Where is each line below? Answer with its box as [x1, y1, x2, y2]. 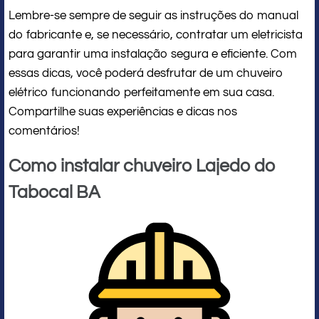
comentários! [9, 124, 80, 137]
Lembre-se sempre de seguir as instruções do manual [9, 9, 298, 22]
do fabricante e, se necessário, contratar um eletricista [9, 28, 303, 41]
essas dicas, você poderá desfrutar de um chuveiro [9, 66, 283, 80]
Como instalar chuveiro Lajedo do [9, 156, 276, 175]
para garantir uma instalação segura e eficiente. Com [9, 47, 297, 61]
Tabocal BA [9, 182, 100, 202]
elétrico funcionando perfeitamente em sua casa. [9, 85, 274, 99]
